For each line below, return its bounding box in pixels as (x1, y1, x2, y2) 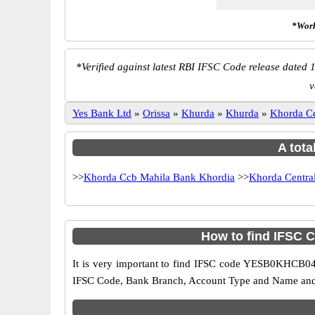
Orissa (143, 108, 170, 119)
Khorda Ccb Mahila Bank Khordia (84, 172, 235, 183)
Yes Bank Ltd (72, 108, 131, 119)
